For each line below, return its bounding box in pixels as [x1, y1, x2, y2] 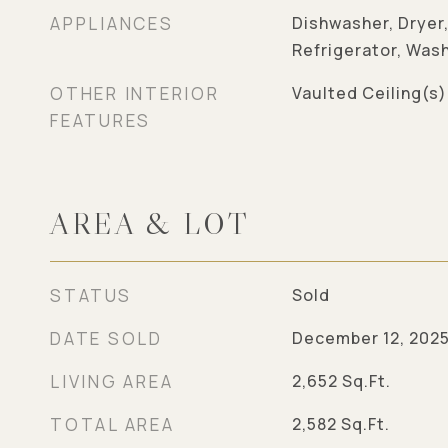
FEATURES [50, 109, 151, 132]
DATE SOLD [50, 327, 163, 350]
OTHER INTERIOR [50, 82, 220, 105]
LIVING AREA [50, 370, 174, 393]
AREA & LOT [50, 206, 250, 242]
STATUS [50, 284, 132, 307]
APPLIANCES [50, 12, 174, 35]
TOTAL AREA [50, 413, 175, 436]
